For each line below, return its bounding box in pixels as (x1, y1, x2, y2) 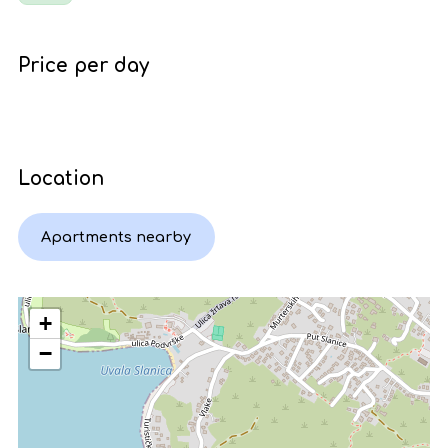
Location (18, 167, 104, 189)
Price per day (18, 54, 149, 76)
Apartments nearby (41, 228, 192, 245)
